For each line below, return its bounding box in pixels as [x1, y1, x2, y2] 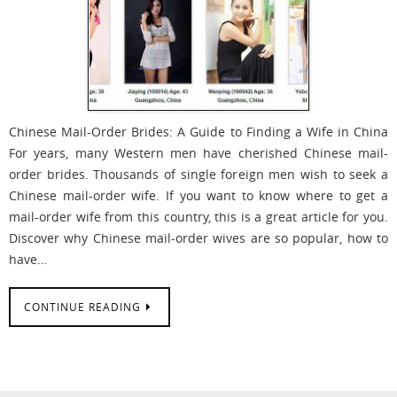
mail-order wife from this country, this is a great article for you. [9, 208, 388, 226]
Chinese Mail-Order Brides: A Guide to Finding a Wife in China [9, 123, 388, 141]
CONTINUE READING [24, 300, 141, 315]
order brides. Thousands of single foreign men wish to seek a [9, 166, 388, 183]
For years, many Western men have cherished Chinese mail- [9, 144, 388, 162]
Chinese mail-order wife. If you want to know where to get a [9, 187, 388, 205]
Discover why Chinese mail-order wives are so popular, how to [9, 230, 388, 247]
